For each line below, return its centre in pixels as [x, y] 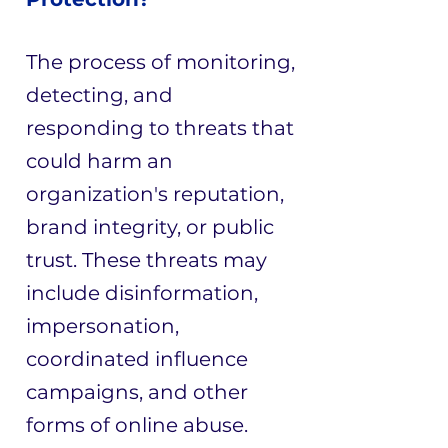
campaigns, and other [137, 392]
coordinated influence [137, 359]
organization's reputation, [155, 194]
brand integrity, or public [150, 227]
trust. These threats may [146, 260]
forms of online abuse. [137, 425]
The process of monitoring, [160, 62]
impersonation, [102, 326]
